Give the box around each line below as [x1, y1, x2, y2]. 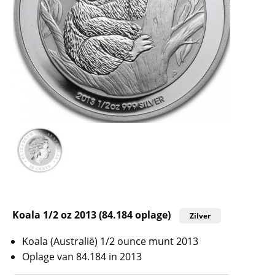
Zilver [190, 210, 211, 221]
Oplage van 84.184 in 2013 [22, 249, 142, 263]
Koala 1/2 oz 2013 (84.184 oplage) [12, 207, 171, 222]
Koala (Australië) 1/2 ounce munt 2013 [22, 234, 198, 248]
